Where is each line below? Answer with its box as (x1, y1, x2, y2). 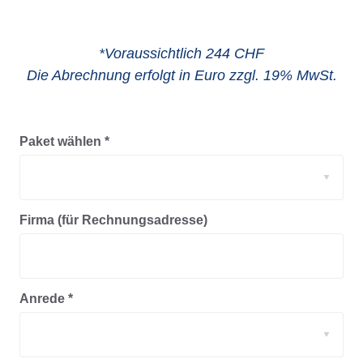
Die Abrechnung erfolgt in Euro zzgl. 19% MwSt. (26, 67, 337, 84)
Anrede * (19, 292, 73, 306)
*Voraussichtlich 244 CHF (99, 45, 264, 62)
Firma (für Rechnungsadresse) (19, 213, 207, 228)
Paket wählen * (19, 135, 109, 149)
